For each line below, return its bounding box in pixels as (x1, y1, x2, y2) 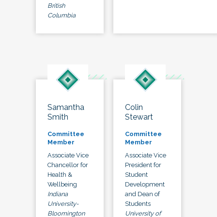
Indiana (47, 190, 68, 198)
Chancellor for (47, 161, 88, 169)
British (47, 1, 65, 9)
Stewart (125, 112, 153, 122)
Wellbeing (47, 180, 77, 188)
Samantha (47, 102, 84, 112)
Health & (47, 170, 72, 178)
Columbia (47, 11, 76, 19)
